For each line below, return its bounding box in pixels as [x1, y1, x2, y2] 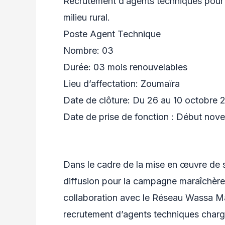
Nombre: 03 [63, 45, 114, 56]
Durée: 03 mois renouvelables [63, 61, 187, 72]
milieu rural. [63, 12, 110, 23]
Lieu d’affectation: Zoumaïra [63, 78, 180, 89]
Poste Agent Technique [63, 28, 161, 39]
